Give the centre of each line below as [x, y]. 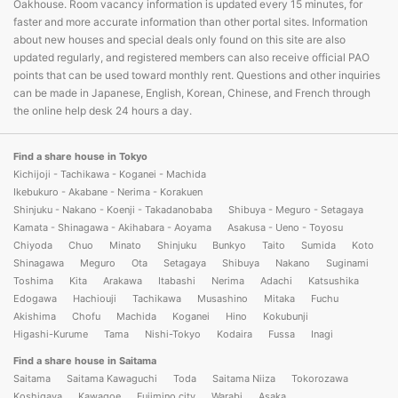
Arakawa [123, 280]
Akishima [35, 316]
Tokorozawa [320, 378]
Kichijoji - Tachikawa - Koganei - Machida [110, 174]
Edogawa [35, 298]
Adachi [276, 280]
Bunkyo [229, 245]
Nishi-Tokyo [173, 334]
